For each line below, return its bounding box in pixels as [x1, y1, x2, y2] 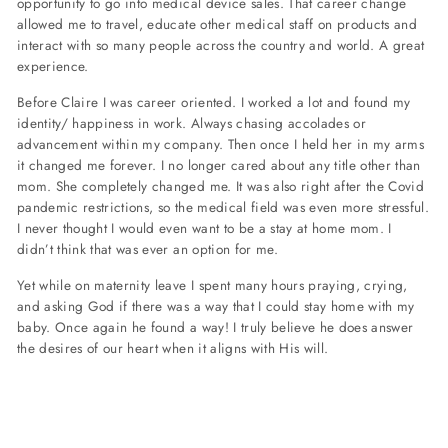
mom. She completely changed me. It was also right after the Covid [17, 175, 425, 196]
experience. [17, 55, 89, 76]
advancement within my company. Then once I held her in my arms [17, 133, 425, 154]
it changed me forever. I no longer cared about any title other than [17, 154, 421, 175]
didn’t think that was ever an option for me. [17, 238, 278, 259]
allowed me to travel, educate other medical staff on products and [17, 13, 418, 34]
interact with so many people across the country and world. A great [17, 34, 425, 55]
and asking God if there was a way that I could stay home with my [17, 295, 415, 316]
